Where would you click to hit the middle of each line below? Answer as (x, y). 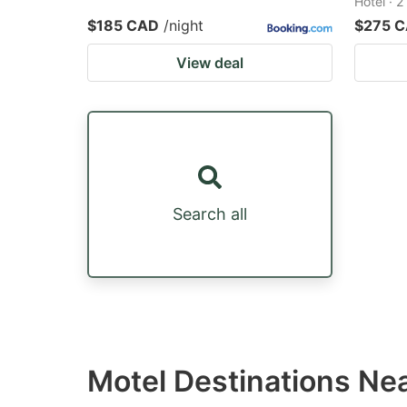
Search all (210, 213)
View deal (210, 63)
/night (184, 25)
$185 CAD (123, 25)
